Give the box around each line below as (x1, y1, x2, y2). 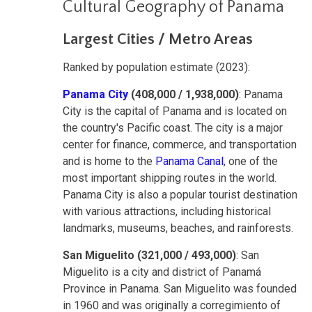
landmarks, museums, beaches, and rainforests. (63, 221, 293, 235)
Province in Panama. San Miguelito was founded (63, 282, 297, 296)
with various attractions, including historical (63, 205, 271, 219)
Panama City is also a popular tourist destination (63, 188, 297, 202)
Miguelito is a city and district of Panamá (63, 265, 261, 279)
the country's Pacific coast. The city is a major (63, 121, 283, 135)
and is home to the (63, 155, 155, 169)
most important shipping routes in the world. (63, 171, 276, 185)
